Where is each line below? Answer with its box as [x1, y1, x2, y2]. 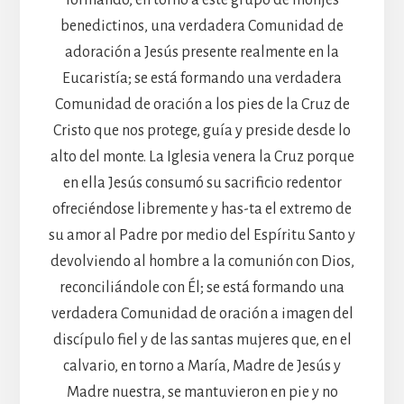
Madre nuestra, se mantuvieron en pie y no [66, 383, 338, 400]
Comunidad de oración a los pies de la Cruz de [54, 96, 350, 113]
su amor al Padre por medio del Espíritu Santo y [49, 226, 355, 243]
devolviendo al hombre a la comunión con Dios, [50, 252, 354, 270]
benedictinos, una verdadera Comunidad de [60, 17, 344, 34]
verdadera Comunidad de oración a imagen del [50, 305, 353, 322]
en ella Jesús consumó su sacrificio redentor [62, 174, 342, 191]
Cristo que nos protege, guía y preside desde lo [53, 122, 351, 139]
